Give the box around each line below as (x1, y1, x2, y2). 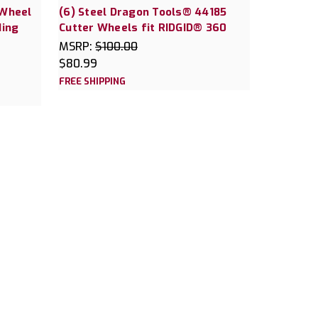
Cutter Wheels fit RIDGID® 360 (59, 20, 227, 35)
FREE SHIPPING (59, 75, 126, 87)
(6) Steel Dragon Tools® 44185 (59, 4, 227, 19)
